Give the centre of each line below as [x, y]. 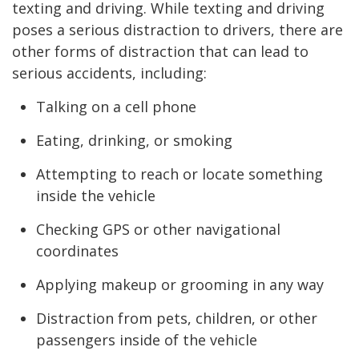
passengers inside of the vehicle [147, 339]
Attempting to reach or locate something [179, 173]
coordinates [77, 250]
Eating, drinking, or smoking [134, 140]
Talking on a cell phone [116, 106]
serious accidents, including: [109, 73]
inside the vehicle [96, 195]
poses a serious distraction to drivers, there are [177, 29]
